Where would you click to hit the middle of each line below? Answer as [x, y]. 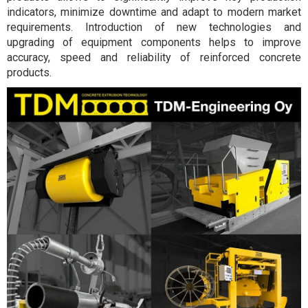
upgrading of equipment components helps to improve [154, 42]
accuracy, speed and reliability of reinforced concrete [154, 57]
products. [29, 73]
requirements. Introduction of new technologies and [154, 27]
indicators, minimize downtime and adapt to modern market [154, 12]
